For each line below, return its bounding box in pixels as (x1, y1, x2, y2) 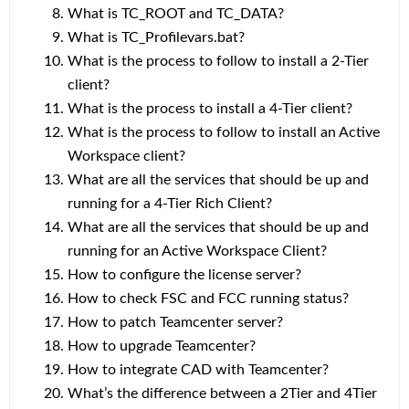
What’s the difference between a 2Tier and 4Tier (68, 386, 377, 402)
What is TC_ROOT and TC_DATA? (68, 6, 284, 22)
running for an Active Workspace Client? (68, 244, 327, 259)
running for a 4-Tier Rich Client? (68, 196, 272, 212)
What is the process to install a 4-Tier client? (68, 101, 352, 117)
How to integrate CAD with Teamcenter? (68, 362, 329, 378)
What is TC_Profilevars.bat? (68, 30, 245, 46)
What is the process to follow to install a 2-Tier (68, 54, 369, 69)
